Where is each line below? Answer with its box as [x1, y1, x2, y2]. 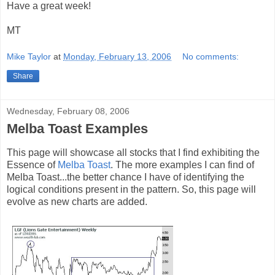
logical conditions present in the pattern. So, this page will [7, 184, 256, 195]
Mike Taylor [7, 52, 51, 62]
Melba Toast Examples [7, 121, 148, 137]
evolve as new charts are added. [7, 196, 147, 207]
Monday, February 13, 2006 [63, 52, 171, 62]
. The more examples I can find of [110, 160, 254, 171]
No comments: [182, 52, 239, 62]
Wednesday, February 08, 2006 [7, 106, 130, 117]
